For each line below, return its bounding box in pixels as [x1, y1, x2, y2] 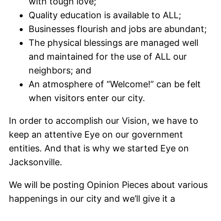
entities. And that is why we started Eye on [9, 143, 189, 153]
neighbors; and [29, 65, 91, 75]
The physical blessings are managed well [29, 37, 198, 48]
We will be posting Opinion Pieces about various [9, 180, 208, 190]
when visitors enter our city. [29, 93, 145, 103]
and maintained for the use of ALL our [29, 51, 187, 62]
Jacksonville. [9, 157, 62, 167]
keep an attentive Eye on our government [9, 129, 183, 140]
